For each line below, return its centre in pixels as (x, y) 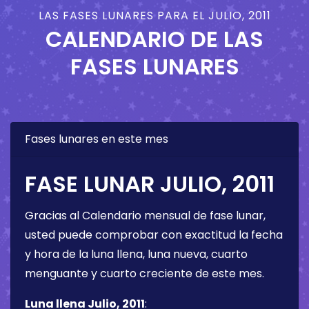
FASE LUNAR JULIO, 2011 (150, 183)
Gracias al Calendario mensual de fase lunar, (145, 215)
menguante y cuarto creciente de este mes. (144, 273)
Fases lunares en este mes (97, 139)
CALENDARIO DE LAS (154, 39)
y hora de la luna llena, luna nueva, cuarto (136, 254)
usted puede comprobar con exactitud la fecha (154, 235)
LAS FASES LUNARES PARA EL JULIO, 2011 (154, 15)
